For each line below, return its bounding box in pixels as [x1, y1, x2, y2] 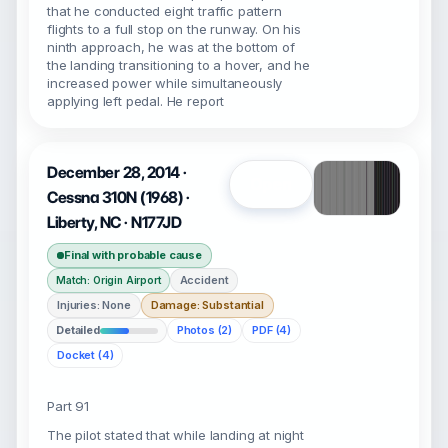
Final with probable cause [64, 248, 202, 262]
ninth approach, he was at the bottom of [47, 39, 295, 55]
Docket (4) [57, 348, 114, 362]
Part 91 [47, 398, 89, 414]
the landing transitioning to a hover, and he [47, 57, 310, 73]
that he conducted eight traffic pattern [47, 3, 282, 19]
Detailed [56, 323, 100, 337]
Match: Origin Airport [56, 274, 161, 286]
